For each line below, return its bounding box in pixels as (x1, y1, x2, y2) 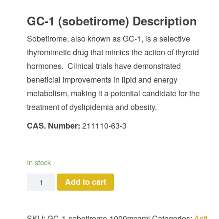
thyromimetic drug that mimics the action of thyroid (27, 46, 199, 58)
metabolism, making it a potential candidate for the (27, 87, 200, 99)
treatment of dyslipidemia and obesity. (27, 101, 157, 112)
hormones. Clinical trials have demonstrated (27, 60, 181, 71)
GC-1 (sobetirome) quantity (26, 174, 126, 185)
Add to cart (65, 176, 107, 188)
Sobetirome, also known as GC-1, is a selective (27, 32, 190, 44)
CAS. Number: (27, 119, 82, 131)
